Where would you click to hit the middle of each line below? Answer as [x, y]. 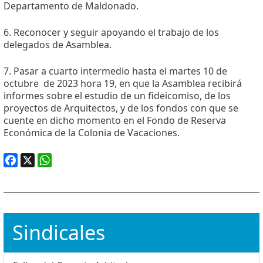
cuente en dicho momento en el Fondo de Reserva [115, 120]
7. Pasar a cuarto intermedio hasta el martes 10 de [115, 71]
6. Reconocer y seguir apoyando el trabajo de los [111, 32]
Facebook [25, 174]
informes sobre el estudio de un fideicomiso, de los [117, 95]
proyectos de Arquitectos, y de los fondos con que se [121, 108]
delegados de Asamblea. [58, 44]
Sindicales [59, 232]
